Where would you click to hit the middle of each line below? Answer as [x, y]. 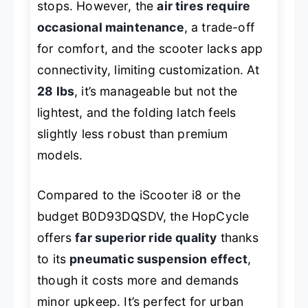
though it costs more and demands [138, 280]
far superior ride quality [146, 237]
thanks [238, 237]
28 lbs [56, 91]
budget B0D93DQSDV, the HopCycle [143, 216]
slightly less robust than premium [133, 134]
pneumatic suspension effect [158, 258]
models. [60, 155]
